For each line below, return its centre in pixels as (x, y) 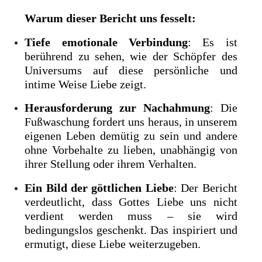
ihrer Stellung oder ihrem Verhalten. (111, 164)
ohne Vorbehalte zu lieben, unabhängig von (131, 150)
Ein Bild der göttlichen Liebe (99, 187)
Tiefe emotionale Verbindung (106, 42)
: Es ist (212, 42)
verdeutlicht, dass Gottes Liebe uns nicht (131, 201)
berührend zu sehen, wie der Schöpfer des (131, 56)
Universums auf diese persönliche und (131, 70)
